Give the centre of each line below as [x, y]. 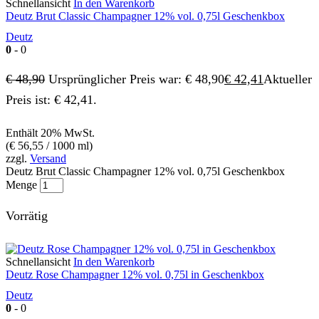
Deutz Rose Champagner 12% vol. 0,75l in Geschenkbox [135, 274]
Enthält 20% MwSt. [50, 132]
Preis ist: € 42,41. [51, 99]
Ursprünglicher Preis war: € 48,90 [136, 79]
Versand [48, 158]
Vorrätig [27, 216]
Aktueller [288, 79]
